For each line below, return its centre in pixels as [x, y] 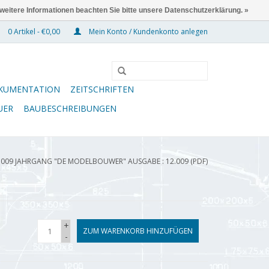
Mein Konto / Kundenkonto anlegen [147, 32]
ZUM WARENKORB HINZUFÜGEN [138, 231]
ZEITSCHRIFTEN [102, 89]
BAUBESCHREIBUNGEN [70, 108]
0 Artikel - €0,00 [34, 32]
